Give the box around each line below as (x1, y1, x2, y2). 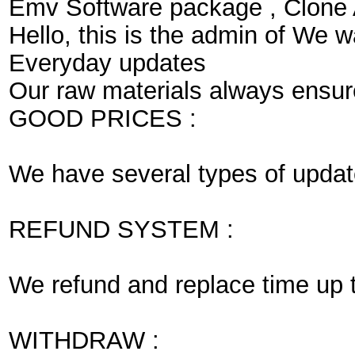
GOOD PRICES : (9, 105, 197, 132)
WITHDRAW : (9, 326, 159, 353)
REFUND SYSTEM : (9, 216, 234, 242)
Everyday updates (9, 49, 206, 76)
